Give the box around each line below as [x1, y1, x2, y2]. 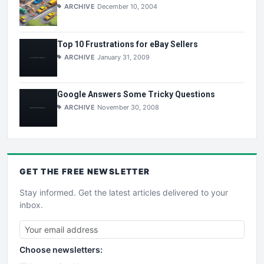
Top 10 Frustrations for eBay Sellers [57, 39, 198, 49]
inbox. [19, 200, 43, 210]
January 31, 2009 [97, 52, 150, 61]
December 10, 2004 [97, 2, 158, 11]
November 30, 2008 [97, 103, 160, 112]
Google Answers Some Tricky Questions [57, 90, 215, 100]
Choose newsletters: [19, 245, 103, 255]
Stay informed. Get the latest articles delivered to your [19, 187, 228, 198]
